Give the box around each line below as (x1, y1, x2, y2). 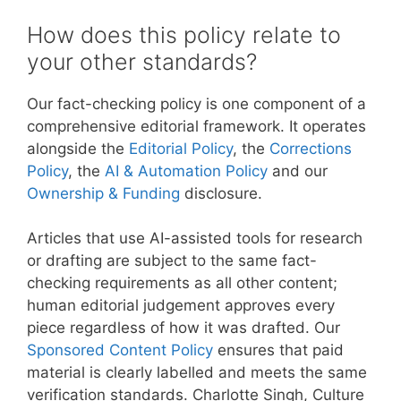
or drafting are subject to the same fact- (27, 252, 317, 269)
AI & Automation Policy (105, 161, 268, 180)
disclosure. (180, 183, 262, 202)
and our (268, 161, 328, 180)
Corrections (269, 139, 352, 158)
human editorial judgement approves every (27, 296, 335, 314)
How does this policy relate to (27, 21, 341, 48)
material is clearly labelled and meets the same (27, 363, 367, 381)
